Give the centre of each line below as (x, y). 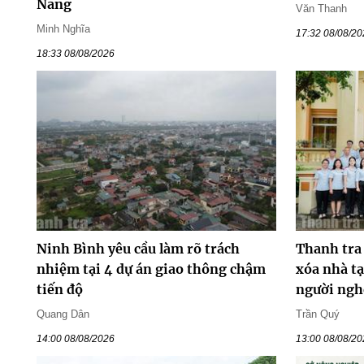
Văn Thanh (322, 8)
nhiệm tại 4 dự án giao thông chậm (151, 269)
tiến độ (59, 290)
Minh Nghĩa (63, 28)
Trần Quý (318, 314)
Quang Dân (63, 314)
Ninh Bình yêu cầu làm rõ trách (138, 249)
